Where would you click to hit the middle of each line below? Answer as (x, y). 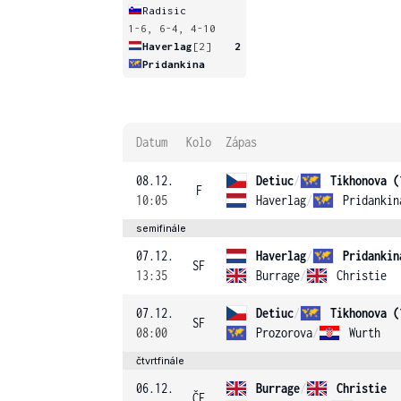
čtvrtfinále (160, 361)
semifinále (161, 228)
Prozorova (284, 333)
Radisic (164, 10)
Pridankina (174, 64)
